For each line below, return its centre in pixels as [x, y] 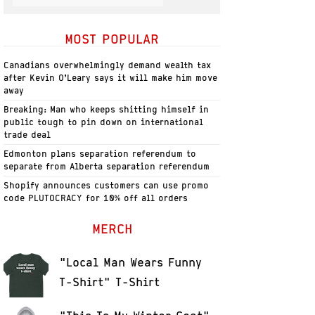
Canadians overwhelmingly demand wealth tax [108, 65]
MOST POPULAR [112, 39]
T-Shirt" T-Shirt [110, 282]
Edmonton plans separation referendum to [100, 154]
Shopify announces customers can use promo [107, 185]
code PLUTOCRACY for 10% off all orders [96, 198]
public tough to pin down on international [104, 122]
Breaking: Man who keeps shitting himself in [107, 109]
